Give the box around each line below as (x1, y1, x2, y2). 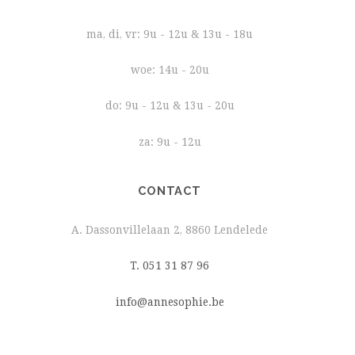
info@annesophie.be (115, 295, 224, 308)
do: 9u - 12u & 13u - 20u (105, 99, 235, 113)
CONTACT (138, 184, 201, 198)
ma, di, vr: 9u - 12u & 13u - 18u (86, 27, 253, 40)
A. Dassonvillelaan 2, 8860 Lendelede (71, 223, 268, 237)
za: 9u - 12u (138, 135, 201, 148)
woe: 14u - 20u (130, 63, 209, 77)
